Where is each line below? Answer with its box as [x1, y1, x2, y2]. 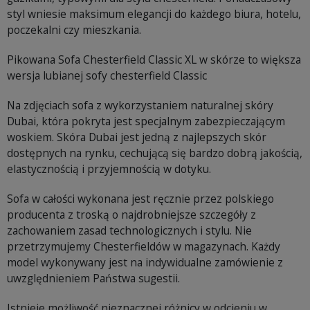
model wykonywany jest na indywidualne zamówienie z [7, 255, 283, 271]
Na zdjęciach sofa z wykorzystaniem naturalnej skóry [7, 98, 273, 113]
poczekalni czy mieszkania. [7, 22, 141, 38]
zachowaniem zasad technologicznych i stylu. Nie [7, 223, 252, 239]
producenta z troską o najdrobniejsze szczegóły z [7, 207, 256, 223]
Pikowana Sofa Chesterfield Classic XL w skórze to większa [7, 52, 301, 68]
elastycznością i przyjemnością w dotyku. [7, 161, 211, 177]
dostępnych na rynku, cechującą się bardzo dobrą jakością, [7, 145, 302, 161]
